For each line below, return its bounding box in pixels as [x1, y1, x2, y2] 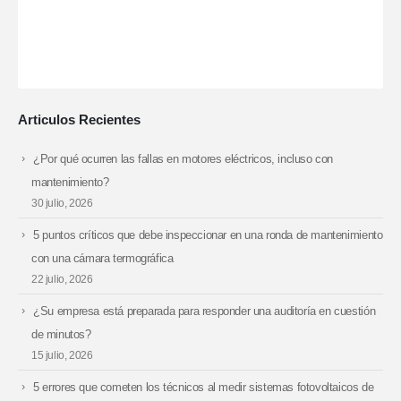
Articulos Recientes [18, 111, 141, 127]
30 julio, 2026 [31, 196, 93, 209]
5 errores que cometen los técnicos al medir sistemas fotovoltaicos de [33, 380, 374, 394]
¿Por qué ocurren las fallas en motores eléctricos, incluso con [33, 151, 334, 166]
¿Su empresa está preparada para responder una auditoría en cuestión [33, 303, 376, 318]
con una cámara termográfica [31, 251, 174, 265]
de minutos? [31, 327, 91, 341]
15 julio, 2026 [31, 348, 93, 361]
